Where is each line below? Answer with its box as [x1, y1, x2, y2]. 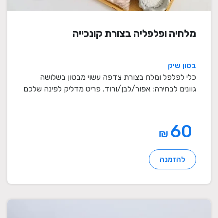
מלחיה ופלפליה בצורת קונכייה [73, 27, 196, 40]
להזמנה [160, 155, 185, 164]
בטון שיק [168, 61, 196, 71]
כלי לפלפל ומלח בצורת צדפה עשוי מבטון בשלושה [40, 73, 196, 82]
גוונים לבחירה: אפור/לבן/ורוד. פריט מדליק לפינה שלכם [23, 84, 196, 94]
